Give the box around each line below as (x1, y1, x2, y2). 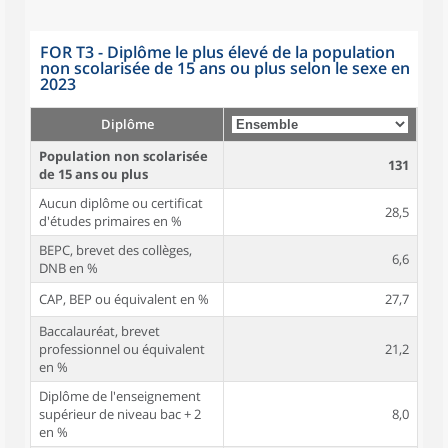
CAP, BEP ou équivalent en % (39, 290, 209, 308)
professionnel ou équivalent (39, 340, 205, 358)
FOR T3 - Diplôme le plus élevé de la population (40, 41, 395, 63)
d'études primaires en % (39, 212, 182, 230)
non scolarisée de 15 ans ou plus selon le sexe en (40, 57, 410, 79)
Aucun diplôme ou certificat (39, 194, 203, 212)
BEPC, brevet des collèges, (39, 241, 192, 259)
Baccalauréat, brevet (39, 322, 160, 340)
